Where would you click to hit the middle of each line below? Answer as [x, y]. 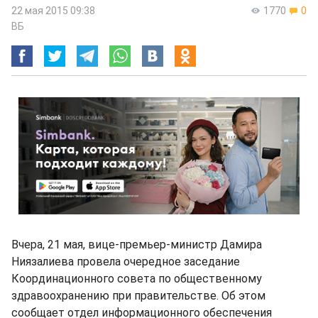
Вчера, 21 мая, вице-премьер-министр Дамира [137, 245]
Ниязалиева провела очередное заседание [126, 262]
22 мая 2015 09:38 [53, 11]
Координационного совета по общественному [137, 279]
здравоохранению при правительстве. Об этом [138, 296]
